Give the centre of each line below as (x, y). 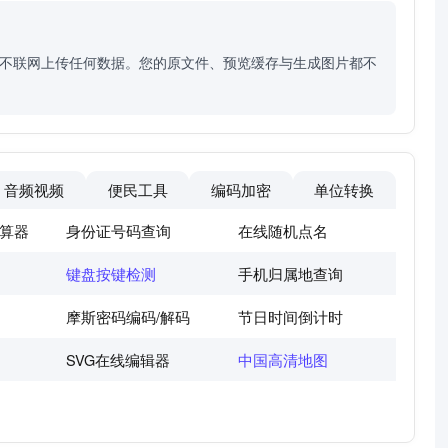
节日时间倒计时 (290, 317)
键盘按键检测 (111, 274)
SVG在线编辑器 (118, 360)
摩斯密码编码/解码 (128, 317)
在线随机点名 (283, 231)
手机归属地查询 (290, 274)
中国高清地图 (283, 360)
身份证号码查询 (118, 231)
